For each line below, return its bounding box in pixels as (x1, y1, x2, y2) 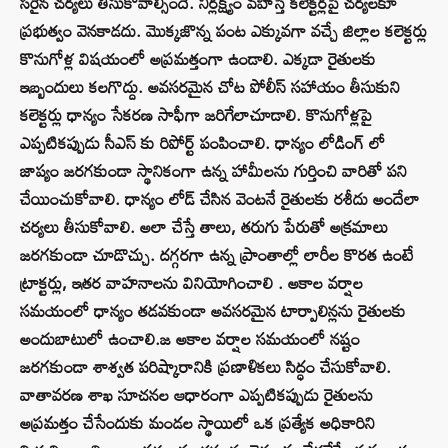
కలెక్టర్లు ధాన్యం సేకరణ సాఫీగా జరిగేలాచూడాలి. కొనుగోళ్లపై (20, 98, 372, 132)
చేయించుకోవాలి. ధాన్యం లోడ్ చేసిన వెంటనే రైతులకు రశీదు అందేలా (20, 182, 420, 216)
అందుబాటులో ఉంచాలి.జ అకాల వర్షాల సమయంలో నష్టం (20, 322, 360, 356)
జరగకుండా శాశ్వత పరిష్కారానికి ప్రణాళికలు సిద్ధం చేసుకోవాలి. (20, 350, 391, 384)
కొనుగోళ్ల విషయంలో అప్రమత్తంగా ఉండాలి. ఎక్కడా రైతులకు (20, 42, 376, 76)
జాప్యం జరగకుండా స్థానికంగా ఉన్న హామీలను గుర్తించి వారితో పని (20, 154, 407, 188)
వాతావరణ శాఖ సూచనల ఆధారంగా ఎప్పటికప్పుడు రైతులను (20, 378, 373, 412)
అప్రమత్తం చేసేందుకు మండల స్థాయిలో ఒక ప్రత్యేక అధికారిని (20, 406, 375, 440)
